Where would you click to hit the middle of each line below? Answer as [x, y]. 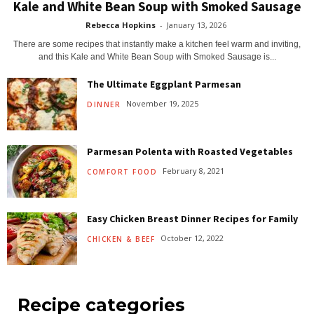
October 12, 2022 [192, 238]
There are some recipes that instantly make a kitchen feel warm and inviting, [157, 44]
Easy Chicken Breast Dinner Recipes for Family [192, 218]
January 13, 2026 [197, 25]
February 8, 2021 [193, 171]
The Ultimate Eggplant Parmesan [164, 84]
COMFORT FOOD [122, 171]
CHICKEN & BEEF [121, 239]
